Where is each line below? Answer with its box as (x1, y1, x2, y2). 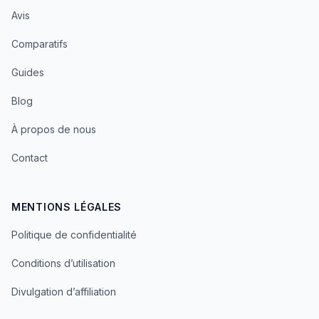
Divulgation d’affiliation (11, 286, 116, 298)
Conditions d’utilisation (11, 257, 115, 269)
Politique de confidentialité (11, 229, 137, 241)
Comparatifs (11, 38, 68, 50)
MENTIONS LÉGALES (11, 201, 122, 213)
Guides (11, 66, 44, 78)
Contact (11, 152, 48, 164)
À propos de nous (11, 123, 96, 135)
